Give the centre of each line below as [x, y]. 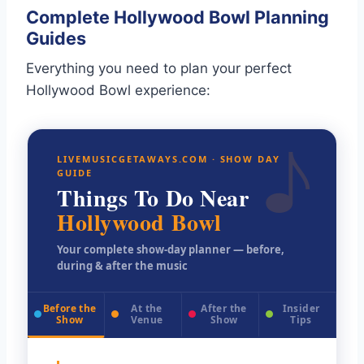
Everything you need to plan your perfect [159, 68]
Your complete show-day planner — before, [171, 249]
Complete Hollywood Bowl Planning [178, 17]
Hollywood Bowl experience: [118, 90]
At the [147, 308]
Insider [301, 308]
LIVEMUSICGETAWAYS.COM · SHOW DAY [169, 158]
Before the [69, 308]
